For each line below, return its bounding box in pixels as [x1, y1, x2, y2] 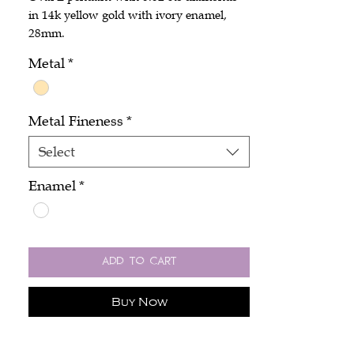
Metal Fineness [28, 112, 123, 130]
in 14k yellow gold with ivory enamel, [28, 6, 227, 22]
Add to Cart [101, 256, 177, 269]
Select [39, 143, 75, 161]
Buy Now [111, 296, 168, 309]
